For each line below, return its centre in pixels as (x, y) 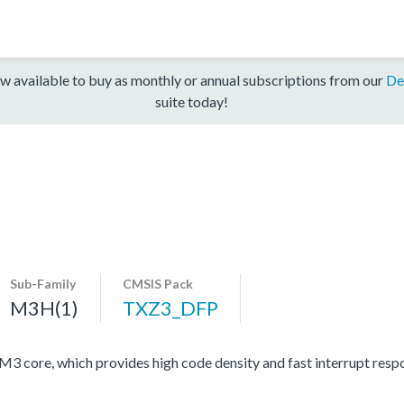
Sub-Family (43, 283)
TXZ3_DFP (170, 308)
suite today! (191, 101)
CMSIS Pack (158, 283)
